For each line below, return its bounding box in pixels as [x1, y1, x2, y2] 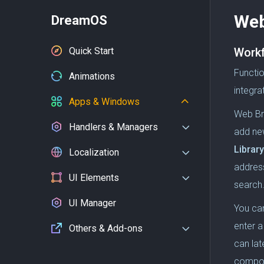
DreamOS [51, 13, 107, 28]
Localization [69, 147, 119, 158]
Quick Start [69, 45, 114, 57]
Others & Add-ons [69, 223, 143, 234]
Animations [69, 71, 115, 82]
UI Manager [69, 197, 116, 209]
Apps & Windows [69, 96, 140, 107]
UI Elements [69, 172, 119, 183]
